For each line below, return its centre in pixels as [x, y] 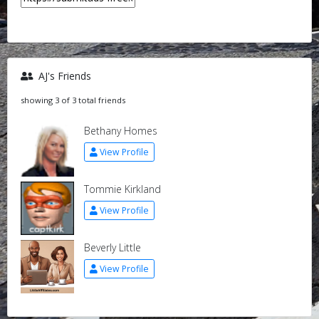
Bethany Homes [120, 131]
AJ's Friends [63, 76]
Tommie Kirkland [122, 189]
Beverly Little [112, 247]
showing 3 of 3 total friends [73, 100]
